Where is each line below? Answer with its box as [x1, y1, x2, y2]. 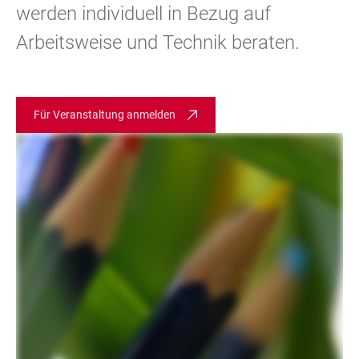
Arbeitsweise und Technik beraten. [16, 31, 300, 54]
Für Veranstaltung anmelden [34, 108, 175, 121]
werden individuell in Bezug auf [16, 2, 271, 25]
